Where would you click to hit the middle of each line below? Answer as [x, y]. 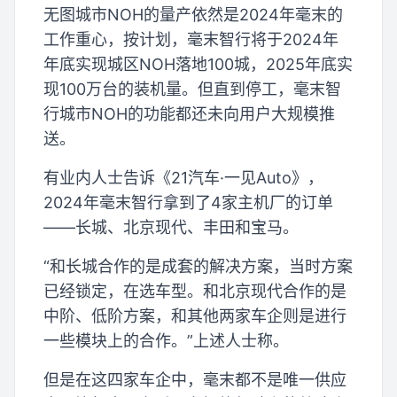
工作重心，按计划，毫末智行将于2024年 [191, 39]
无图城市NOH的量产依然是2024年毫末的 [193, 14]
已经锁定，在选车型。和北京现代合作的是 [195, 291]
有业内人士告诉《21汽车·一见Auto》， [183, 177]
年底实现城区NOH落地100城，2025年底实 [198, 64]
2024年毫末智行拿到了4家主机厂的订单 [188, 202]
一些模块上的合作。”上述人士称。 [166, 340]
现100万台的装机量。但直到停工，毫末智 [192, 89]
